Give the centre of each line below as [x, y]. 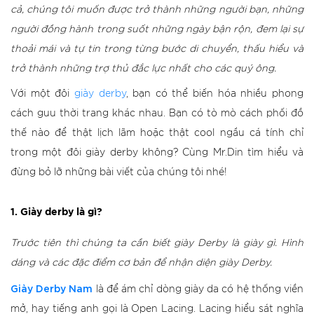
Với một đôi [42, 94]
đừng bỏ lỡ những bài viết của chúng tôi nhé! [119, 172]
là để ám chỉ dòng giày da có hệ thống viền [198, 289]
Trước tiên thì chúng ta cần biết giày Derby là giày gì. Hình [157, 243]
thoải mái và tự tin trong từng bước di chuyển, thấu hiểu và [157, 49]
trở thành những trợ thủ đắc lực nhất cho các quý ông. [143, 69]
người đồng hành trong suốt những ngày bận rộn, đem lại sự [157, 29]
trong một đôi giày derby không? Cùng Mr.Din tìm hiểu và [157, 153]
